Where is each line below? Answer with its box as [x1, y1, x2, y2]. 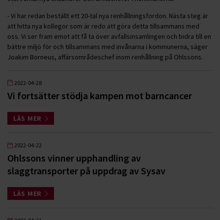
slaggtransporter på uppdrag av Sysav [7, 165, 165, 177]
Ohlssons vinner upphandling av [7, 152, 141, 164]
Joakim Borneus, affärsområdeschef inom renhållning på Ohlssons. [7, 52, 204, 61]
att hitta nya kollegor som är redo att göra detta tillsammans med [7, 21, 199, 30]
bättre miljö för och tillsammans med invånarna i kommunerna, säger [7, 42, 208, 51]
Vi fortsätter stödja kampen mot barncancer [7, 89, 192, 102]
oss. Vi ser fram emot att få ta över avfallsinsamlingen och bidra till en [7, 31, 211, 41]
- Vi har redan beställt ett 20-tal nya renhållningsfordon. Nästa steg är [7, 11, 208, 20]
